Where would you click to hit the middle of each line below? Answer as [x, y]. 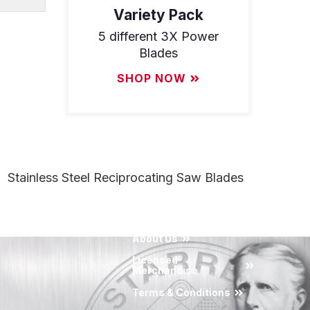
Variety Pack [158, 15]
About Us [155, 238]
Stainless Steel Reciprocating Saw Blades [126, 178]
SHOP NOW [152, 79]
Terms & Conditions [181, 292]
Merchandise [165, 271]
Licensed [155, 260]
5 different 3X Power [158, 36]
